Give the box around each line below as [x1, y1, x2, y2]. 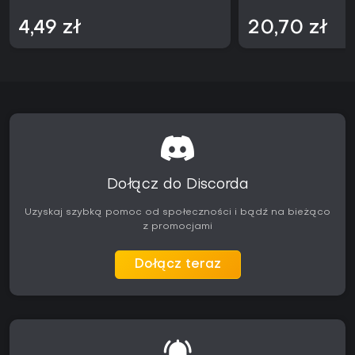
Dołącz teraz [134, 258, 221, 272]
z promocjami [143, 222, 212, 232]
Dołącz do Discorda [106, 178, 249, 193]
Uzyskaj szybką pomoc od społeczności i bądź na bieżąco [25, 208, 330, 218]
